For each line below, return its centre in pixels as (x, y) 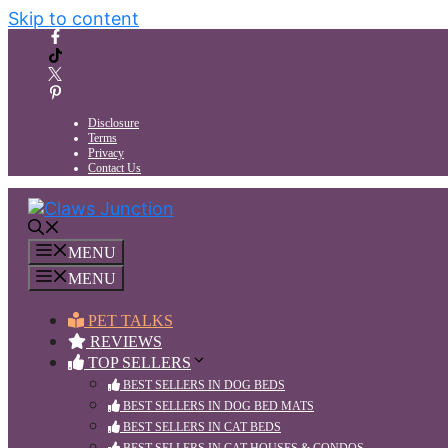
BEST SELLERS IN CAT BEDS (200, 427)
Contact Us (114, 168)
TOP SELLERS (137, 362)
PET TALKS (128, 320)
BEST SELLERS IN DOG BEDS (202, 385)
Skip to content (73, 18)
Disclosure (113, 123)
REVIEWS (124, 341)
